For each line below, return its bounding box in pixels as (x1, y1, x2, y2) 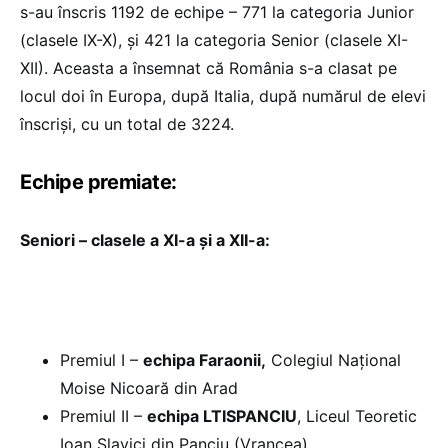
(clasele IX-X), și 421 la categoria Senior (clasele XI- (20, 30, 408, 51)
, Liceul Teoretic (297, 406, 417, 427)
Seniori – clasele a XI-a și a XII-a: (20, 230, 270, 251)
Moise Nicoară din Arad (60, 378, 238, 399)
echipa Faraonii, (143, 350, 266, 371)
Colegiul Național (266, 350, 401, 371)
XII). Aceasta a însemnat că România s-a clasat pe (20, 58, 397, 79)
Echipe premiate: (20, 170, 177, 195)
